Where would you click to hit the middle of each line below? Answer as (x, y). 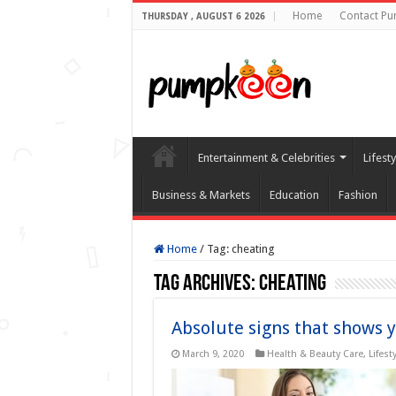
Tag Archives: (206, 284)
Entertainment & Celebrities (266, 158)
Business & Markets (201, 195)
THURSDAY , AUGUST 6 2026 (203, 16)
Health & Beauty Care (315, 354)
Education (294, 195)
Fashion (358, 195)
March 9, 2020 (213, 354)
